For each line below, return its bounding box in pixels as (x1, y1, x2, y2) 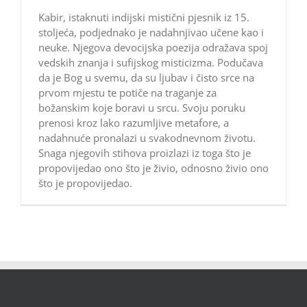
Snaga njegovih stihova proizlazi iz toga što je (38, 146, 251, 160)
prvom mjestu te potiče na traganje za (38, 86, 217, 100)
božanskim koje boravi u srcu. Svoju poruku (38, 101, 245, 115)
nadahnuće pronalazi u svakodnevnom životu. (38, 131, 256, 145)
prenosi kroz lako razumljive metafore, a (38, 116, 229, 130)
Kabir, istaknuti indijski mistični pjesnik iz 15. (38, 10, 249, 25)
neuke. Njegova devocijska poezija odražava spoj (38, 40, 268, 55)
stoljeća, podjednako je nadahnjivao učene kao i (38, 25, 264, 40)
